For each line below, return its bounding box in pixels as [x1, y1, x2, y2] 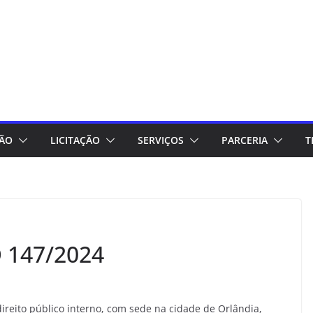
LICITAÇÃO [50, 133, 100, 147]
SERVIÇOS [138, 133, 184, 147]
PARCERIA [221, 133, 268, 147]
